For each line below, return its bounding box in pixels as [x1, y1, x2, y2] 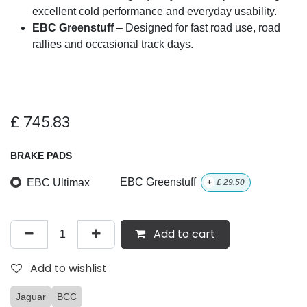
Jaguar [16, 291, 46, 302]
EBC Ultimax [27, 176, 90, 188]
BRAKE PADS [10, 150, 72, 162]
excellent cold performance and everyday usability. [32, 5, 277, 18]
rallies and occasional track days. [32, 38, 193, 51]
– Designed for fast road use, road [114, 22, 280, 34]
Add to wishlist [30, 260, 107, 276]
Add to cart [151, 225, 215, 242]
